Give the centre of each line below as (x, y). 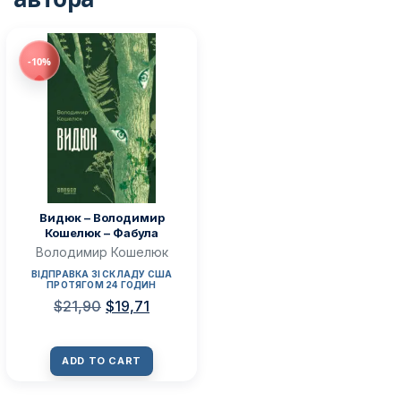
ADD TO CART (102, 361)
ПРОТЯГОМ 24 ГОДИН (102, 285)
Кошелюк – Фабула (102, 233)
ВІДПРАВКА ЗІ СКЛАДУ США (102, 274)
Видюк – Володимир (102, 218)
